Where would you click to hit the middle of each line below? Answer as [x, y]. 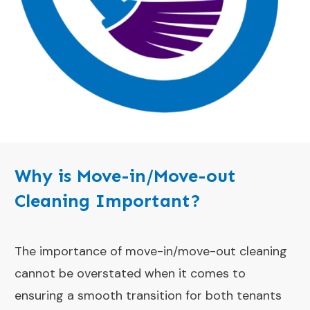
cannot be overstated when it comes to [130, 273]
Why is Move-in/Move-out [125, 176]
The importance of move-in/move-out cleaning [151, 251]
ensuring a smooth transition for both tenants [148, 295]
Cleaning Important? [108, 201]
